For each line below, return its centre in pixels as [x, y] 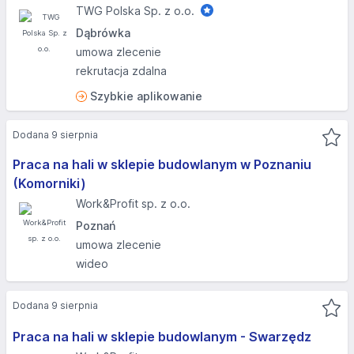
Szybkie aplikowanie [146, 96]
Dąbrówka [103, 33]
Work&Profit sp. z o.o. [133, 203]
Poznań [96, 226]
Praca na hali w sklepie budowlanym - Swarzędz [162, 337]
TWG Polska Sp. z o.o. [135, 11]
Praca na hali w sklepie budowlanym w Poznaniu [162, 164]
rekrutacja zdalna [121, 71]
